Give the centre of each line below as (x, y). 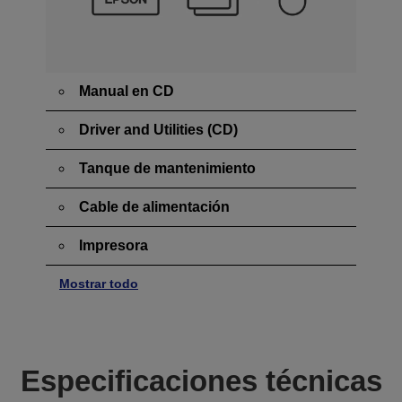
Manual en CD (127, 92)
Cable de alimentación (154, 207)
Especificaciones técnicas (201, 381)
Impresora (114, 246)
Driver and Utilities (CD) (158, 130)
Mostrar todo (99, 284)
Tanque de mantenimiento (167, 169)
